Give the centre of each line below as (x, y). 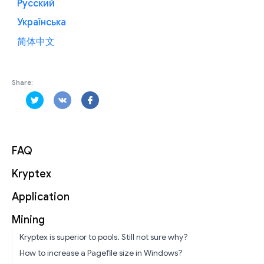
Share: (22, 82)
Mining (28, 220)
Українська (41, 23)
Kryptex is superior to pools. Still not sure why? (104, 237)
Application (41, 197)
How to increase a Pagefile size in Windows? (101, 253)
